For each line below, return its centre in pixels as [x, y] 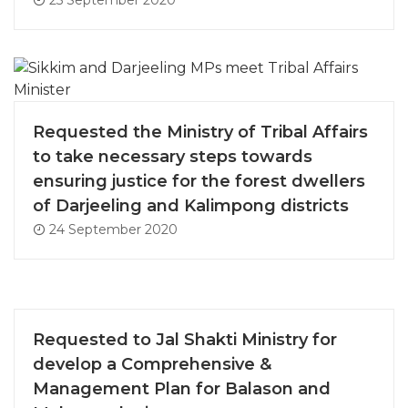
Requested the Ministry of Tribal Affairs [200, 132]
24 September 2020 [112, 229]
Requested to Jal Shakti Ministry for [185, 339]
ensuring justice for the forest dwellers [199, 181]
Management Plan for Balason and [182, 388]
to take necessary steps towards [173, 156]
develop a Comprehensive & [152, 364]
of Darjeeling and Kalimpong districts [191, 205]
